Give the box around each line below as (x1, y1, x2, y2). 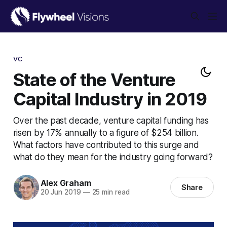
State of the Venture (13, 68, 176, 90)
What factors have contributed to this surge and (13, 139, 199, 150)
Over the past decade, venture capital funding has (13, 115, 209, 126)
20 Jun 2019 (40, 188, 81, 197)
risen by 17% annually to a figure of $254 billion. (13, 127, 199, 138)
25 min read (90, 188, 130, 197)
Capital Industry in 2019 (13, 88, 207, 109)
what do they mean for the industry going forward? (13, 151, 213, 162)
